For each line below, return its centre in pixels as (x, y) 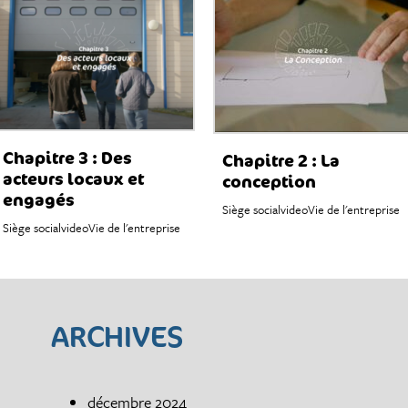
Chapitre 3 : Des (68, 157)
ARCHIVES (117, 336)
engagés (39, 199)
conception (269, 181)
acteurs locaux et (74, 178)
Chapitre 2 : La (281, 160)
